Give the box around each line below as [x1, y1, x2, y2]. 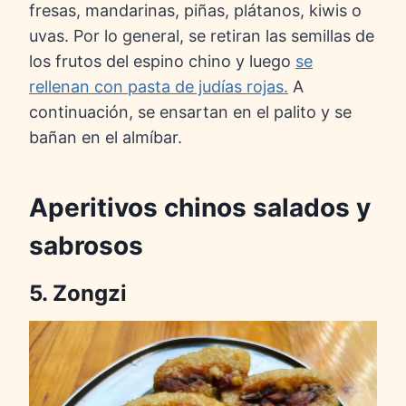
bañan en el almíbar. [29, 128, 182, 148]
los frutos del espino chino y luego [29, 52, 295, 72]
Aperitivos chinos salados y [29, 192, 371, 224]
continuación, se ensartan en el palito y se [29, 102, 352, 122]
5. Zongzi [29, 280, 127, 307]
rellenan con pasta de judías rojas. [29, 77, 288, 97]
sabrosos [29, 230, 143, 262]
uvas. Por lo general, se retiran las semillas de [29, 26, 374, 46]
